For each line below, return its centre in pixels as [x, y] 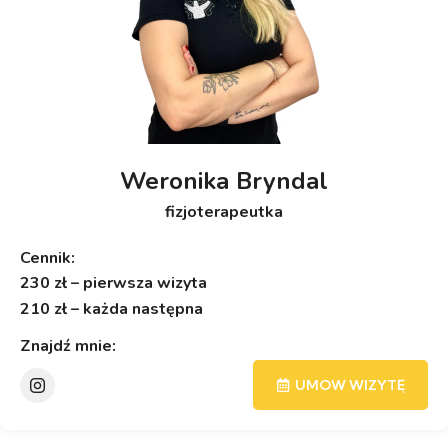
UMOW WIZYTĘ [349, 385]
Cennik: [47, 258]
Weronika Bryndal [224, 181]
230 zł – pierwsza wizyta [113, 283]
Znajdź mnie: [68, 346]
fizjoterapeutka [224, 212]
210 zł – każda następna [111, 309]
